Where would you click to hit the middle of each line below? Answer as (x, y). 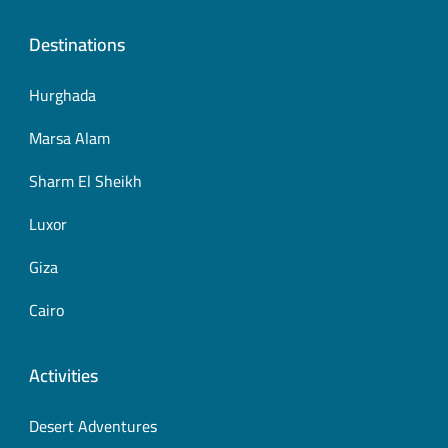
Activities (63, 375)
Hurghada (62, 94)
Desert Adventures (93, 425)
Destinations (77, 44)
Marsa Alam (69, 137)
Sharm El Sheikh (85, 180)
